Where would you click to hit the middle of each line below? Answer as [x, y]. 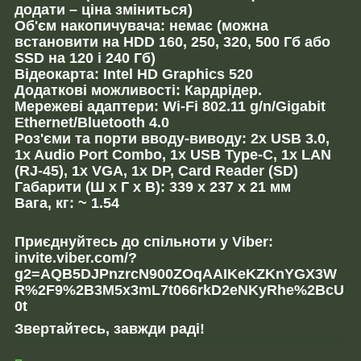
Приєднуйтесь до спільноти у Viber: [144, 241]
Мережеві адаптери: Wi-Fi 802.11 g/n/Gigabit [170, 106]
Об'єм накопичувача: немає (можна [141, 25]
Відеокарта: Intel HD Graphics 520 [134, 74]
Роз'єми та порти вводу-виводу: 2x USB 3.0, [172, 138]
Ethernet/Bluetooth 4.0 [92, 122]
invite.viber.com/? [76, 257]
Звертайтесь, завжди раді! [110, 328]
